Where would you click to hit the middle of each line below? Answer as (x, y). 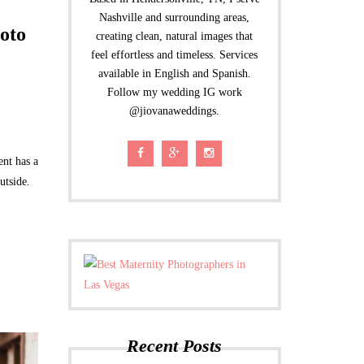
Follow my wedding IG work (174, 92)
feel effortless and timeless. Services (175, 55)
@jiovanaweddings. (175, 111)
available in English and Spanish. (174, 74)
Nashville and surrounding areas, (175, 17)
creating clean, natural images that (175, 36)
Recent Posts (175, 346)
